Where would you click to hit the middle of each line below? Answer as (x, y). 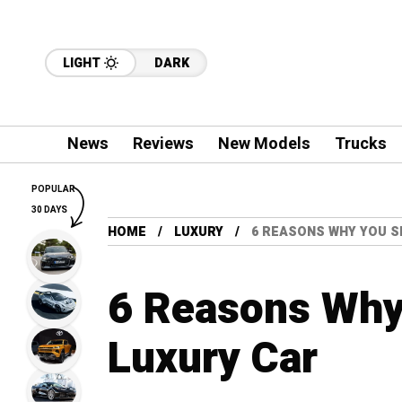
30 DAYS (49, 210)
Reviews (163, 144)
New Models (264, 144)
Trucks (360, 144)
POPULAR (53, 189)
